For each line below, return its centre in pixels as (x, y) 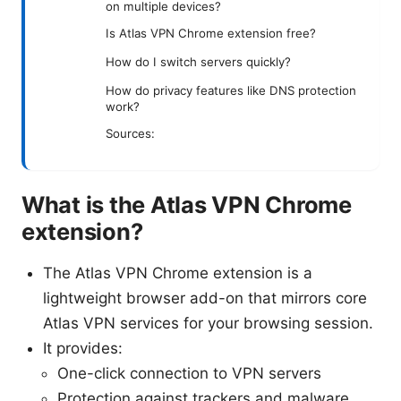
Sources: (130, 134)
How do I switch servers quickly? (198, 62)
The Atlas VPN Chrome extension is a (178, 273)
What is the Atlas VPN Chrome (187, 205)
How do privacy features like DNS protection (231, 91)
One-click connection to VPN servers (189, 374)
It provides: (83, 349)
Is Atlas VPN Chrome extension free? (211, 34)
